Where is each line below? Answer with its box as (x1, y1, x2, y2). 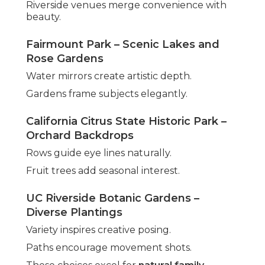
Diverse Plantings (26, 206, 122, 219)
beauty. (26, 11, 61, 23)
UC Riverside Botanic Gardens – (26, 192, 199, 205)
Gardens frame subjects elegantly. (26, 88, 188, 100)
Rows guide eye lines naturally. (26, 147, 172, 159)
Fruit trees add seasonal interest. (26, 165, 180, 177)
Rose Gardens (26, 52, 104, 66)
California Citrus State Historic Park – (26, 115, 227, 128)
